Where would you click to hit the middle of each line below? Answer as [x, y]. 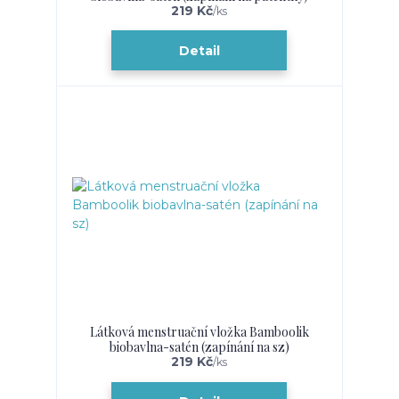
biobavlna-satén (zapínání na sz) [199, 347]
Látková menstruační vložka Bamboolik [199, 332]
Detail [199, 50]
